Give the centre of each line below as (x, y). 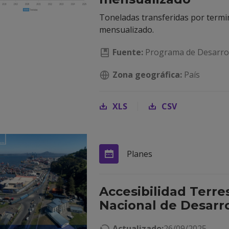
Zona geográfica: (147, 75)
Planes (140, 154)
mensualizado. (127, 30)
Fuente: (128, 52)
